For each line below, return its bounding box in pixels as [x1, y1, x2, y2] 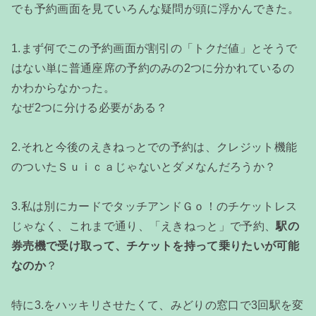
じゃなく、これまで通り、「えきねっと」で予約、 [11, 219, 276, 232]
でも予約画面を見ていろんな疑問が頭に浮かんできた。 [11, 2, 299, 15]
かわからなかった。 [11, 81, 115, 94]
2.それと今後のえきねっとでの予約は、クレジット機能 [11, 140, 298, 153]
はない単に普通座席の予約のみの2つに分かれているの [11, 61, 294, 74]
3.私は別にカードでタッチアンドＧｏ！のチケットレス [11, 200, 298, 212]
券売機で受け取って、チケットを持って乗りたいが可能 [11, 239, 299, 252]
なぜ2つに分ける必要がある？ [11, 101, 168, 114]
